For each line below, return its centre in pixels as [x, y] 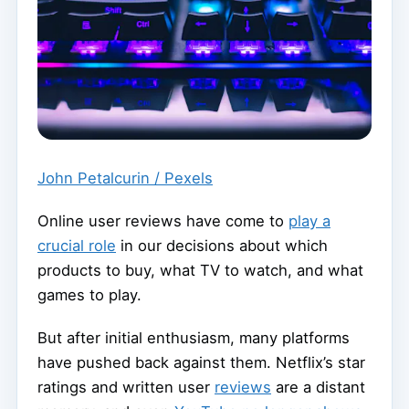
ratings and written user [126, 387]
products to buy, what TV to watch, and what [200, 270]
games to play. [89, 294]
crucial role [77, 245]
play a [309, 220]
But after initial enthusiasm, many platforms [194, 337]
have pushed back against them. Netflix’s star [201, 362]
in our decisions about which [222, 245]
